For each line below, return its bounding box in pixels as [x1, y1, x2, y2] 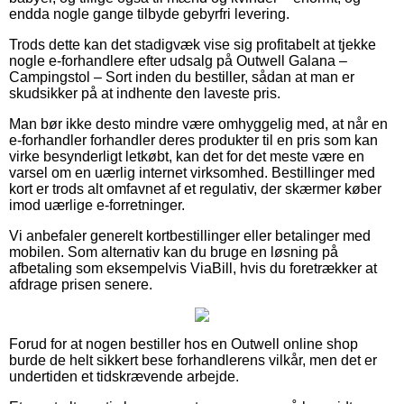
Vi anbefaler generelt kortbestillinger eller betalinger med [9, 227, 371, 243]
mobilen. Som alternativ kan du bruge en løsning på [9, 243, 338, 260]
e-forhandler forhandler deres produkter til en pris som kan [9, 132, 378, 148]
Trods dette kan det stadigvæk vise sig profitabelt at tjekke [9, 36, 376, 52]
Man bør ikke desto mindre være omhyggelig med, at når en [9, 115, 388, 132]
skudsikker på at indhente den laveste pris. [9, 85, 280, 101]
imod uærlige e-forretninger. [9, 197, 185, 213]
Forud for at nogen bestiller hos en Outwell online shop [9, 335, 358, 352]
